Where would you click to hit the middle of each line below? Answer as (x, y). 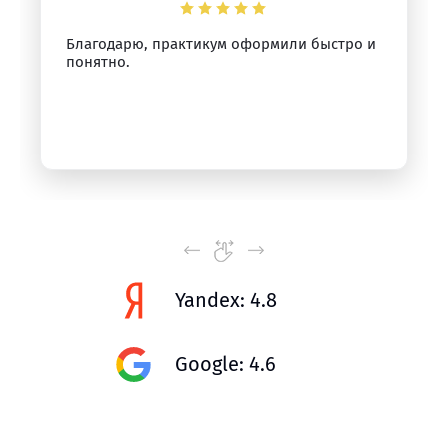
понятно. (98, 62)
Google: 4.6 (225, 364)
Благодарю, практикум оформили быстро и (221, 44)
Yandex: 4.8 (226, 300)
